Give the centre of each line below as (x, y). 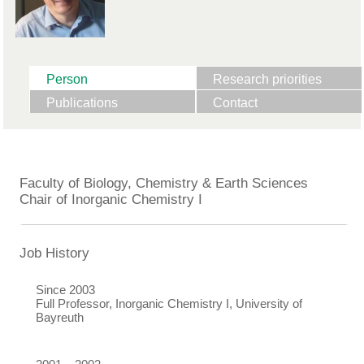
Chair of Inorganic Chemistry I (111, 199)
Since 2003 (65, 289)
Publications (82, 102)
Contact (235, 102)
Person (67, 79)
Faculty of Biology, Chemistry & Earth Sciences (164, 183)
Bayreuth (60, 317)
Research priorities (267, 79)
